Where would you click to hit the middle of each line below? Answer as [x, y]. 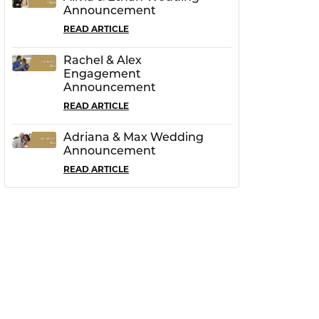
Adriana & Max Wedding [134, 138]
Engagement [102, 74]
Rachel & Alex [103, 61]
